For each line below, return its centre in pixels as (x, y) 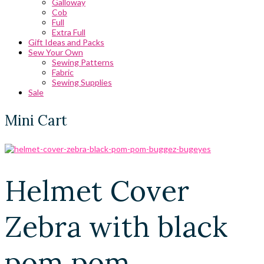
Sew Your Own (56, 52)
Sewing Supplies (82, 82)
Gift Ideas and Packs (66, 42)
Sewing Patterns (83, 62)
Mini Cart (36, 121)
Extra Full (69, 32)
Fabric (63, 72)
